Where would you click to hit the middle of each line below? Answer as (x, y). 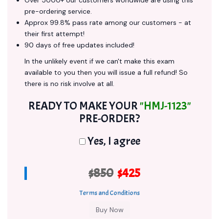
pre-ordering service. (58, 11)
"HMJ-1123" (165, 106)
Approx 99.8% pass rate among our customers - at (108, 22)
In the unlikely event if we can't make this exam (99, 61)
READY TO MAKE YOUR (84, 106)
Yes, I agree (113, 141)
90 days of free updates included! (79, 45)
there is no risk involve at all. (69, 84)
